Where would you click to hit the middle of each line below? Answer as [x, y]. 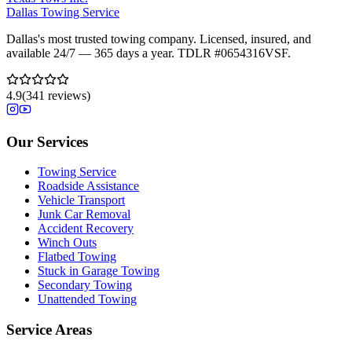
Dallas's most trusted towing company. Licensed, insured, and [159, 38]
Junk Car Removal [84, 214]
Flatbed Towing [77, 257]
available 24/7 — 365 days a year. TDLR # [114, 53]
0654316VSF [254, 53]
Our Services [47, 141]
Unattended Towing [87, 299]
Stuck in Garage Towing [99, 271]
